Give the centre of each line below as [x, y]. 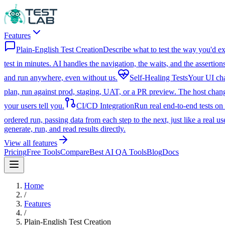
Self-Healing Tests [159, 78]
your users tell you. [34, 106]
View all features [31, 143]
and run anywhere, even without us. [61, 78]
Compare [75, 152]
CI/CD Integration [105, 106]
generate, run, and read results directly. [65, 129]
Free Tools [43, 152]
